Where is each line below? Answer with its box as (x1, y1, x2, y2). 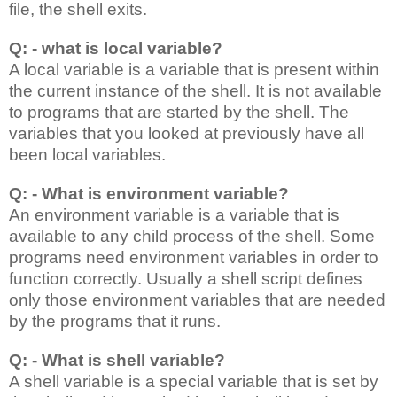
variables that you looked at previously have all (9, 123, 364, 143)
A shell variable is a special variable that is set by (9, 371, 378, 391)
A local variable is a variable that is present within (9, 59, 379, 79)
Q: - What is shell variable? (9, 350, 225, 370)
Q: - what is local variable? (9, 38, 222, 58)
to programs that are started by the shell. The (9, 102, 349, 121)
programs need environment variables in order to (9, 247, 378, 267)
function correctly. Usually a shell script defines (9, 269, 362, 288)
